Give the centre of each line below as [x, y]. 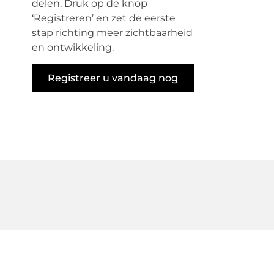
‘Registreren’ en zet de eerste [104, 18]
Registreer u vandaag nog [113, 78]
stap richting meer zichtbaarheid [112, 33]
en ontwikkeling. [73, 48]
